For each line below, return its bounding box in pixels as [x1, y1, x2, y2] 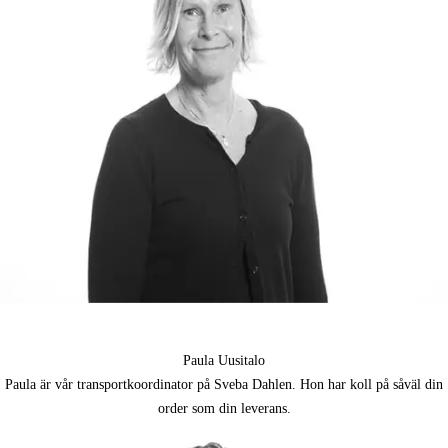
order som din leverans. [157, 401, 291, 417]
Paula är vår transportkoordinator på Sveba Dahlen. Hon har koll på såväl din [5, 377, 443, 393]
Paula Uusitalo [183, 353, 265, 369]
